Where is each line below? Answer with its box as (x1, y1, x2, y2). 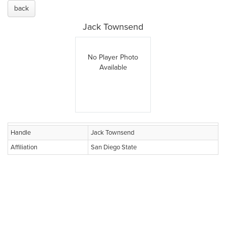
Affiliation (11, 143, 37, 151)
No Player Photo (88, 53, 138, 62)
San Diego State (91, 143, 137, 151)
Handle (11, 129, 31, 137)
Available (99, 63, 127, 72)
